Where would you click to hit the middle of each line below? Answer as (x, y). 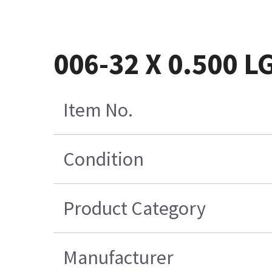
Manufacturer (119, 258)
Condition (104, 159)
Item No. (98, 110)
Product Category (135, 209)
